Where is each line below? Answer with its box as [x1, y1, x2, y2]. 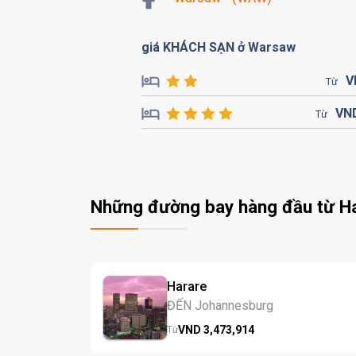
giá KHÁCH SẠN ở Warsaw [141, 40, 296, 55]
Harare [167, 278, 207, 294]
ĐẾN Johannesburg [167, 297, 273, 313]
